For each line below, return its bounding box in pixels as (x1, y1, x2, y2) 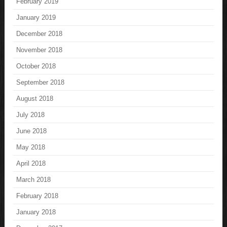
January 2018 (16, 208, 56, 216)
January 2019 (16, 13, 56, 21)
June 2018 (16, 127, 47, 135)
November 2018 (16, 46, 63, 54)
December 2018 (16, 29, 63, 37)
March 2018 (16, 175, 51, 183)
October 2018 (16, 62, 56, 70)
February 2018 (16, 192, 59, 200)
